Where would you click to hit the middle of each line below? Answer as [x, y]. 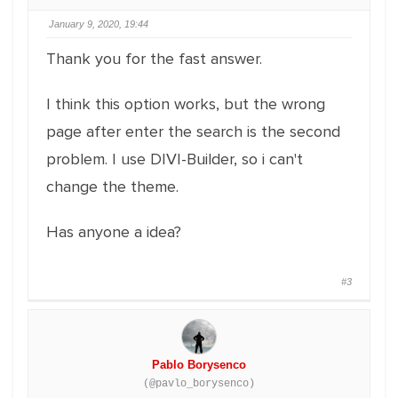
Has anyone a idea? [114, 232]
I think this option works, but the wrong [186, 104]
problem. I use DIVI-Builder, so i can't [175, 159]
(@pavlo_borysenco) [199, 384]
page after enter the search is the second [193, 131]
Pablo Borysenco [199, 365]
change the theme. [112, 187]
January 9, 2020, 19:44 [99, 24]
